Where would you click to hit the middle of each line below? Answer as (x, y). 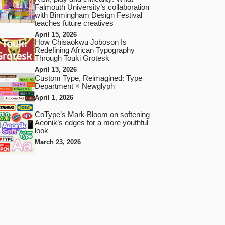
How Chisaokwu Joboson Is (80, 42)
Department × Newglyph (74, 86)
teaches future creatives (74, 23)
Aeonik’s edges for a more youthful (91, 122)
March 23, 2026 (58, 142)
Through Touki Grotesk (72, 59)
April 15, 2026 (55, 35)
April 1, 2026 (54, 97)
